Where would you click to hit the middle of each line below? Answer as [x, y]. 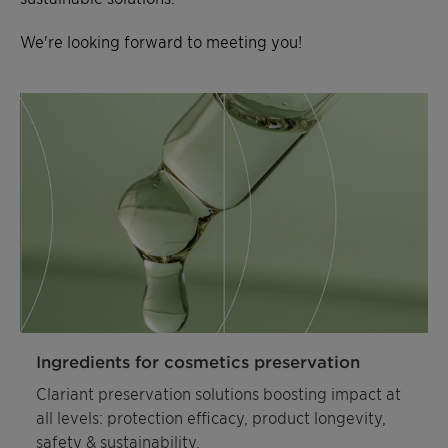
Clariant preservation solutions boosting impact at [218, 392]
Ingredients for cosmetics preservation [198, 360]
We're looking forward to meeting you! [161, 40]
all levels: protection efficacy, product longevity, [211, 416]
